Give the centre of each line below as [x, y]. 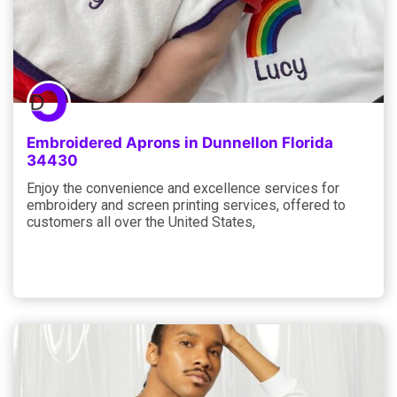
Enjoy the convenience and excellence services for [183, 188]
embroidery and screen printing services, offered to [186, 205]
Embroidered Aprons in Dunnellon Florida [180, 142]
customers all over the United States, [141, 222]
